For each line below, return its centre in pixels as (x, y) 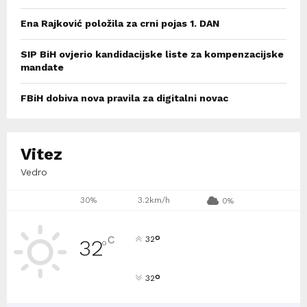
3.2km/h (153, 200)
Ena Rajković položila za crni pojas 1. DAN (120, 24)
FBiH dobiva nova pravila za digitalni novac (124, 98)
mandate (42, 67)
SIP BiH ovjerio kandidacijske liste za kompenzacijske (152, 54)
